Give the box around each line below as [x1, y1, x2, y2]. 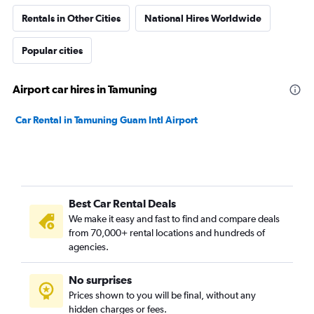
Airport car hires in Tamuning [13, 83, 157, 95]
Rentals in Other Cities [22, 13, 121, 24]
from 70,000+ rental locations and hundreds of [69, 227, 265, 238]
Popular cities [22, 45, 83, 56]
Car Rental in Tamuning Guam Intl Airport [15, 114, 198, 125]
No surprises [69, 273, 132, 286]
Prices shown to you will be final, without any [69, 289, 256, 301]
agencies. [69, 241, 109, 252]
